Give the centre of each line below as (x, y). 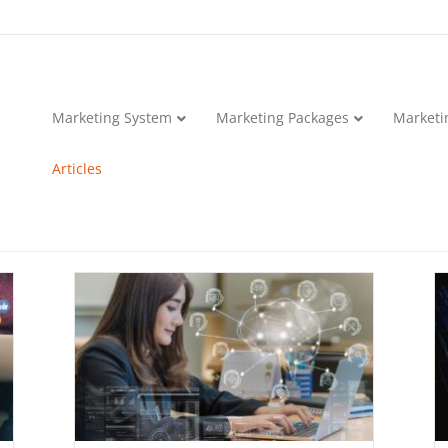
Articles (77, 168)
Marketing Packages (283, 117)
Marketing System (112, 117)
